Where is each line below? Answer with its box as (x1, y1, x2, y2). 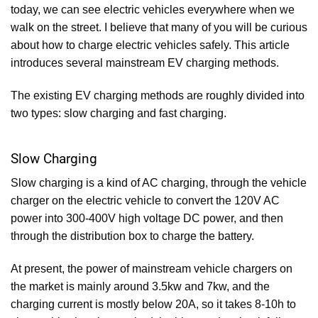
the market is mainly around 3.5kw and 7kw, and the (11, 280, 270, 293)
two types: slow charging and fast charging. (11, 106, 226, 119)
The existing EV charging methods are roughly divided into (11, 89, 305, 102)
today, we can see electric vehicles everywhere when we (11, 4, 295, 16)
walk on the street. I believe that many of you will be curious (11, 21, 307, 33)
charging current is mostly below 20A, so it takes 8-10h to (11, 298, 296, 311)
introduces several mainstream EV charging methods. (11, 57, 279, 69)
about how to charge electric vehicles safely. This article (11, 39, 290, 51)
